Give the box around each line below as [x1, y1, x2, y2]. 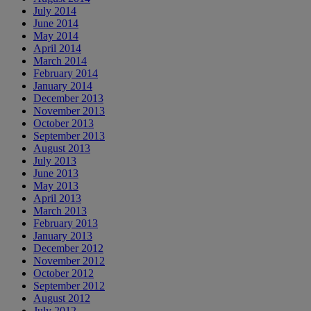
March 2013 [33, 204, 87, 217]
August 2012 [33, 292, 90, 304]
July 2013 [33, 154, 76, 167]
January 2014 [33, 79, 92, 92]
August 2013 [33, 142, 90, 154]
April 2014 [33, 42, 81, 54]
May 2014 [33, 29, 78, 42]
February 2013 [33, 217, 98, 229]
